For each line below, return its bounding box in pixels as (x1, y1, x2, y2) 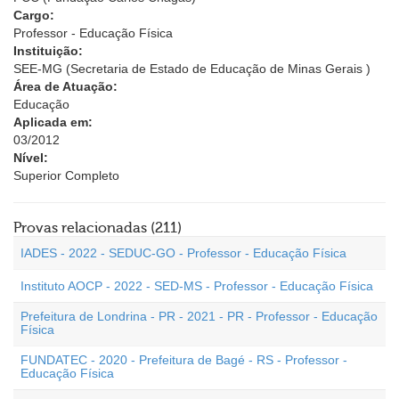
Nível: (13, 151, 48, 165)
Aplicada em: (13, 115, 93, 129)
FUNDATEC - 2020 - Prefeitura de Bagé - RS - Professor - (20, 353, 347, 367)
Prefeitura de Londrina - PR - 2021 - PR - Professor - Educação (20, 309, 378, 323)
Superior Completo (13, 168, 119, 183)
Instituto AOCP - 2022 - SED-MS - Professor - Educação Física (20, 279, 373, 293)
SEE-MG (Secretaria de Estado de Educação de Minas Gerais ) (13, 61, 370, 76)
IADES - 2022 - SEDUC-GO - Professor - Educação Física (20, 246, 346, 260)
